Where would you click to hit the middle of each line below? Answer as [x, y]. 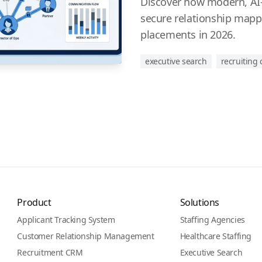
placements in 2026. [188, 35]
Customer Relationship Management [86, 236]
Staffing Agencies [212, 220]
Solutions [199, 202]
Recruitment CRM [50, 252]
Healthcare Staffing [216, 236]
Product [34, 202]
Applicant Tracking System [66, 220]
